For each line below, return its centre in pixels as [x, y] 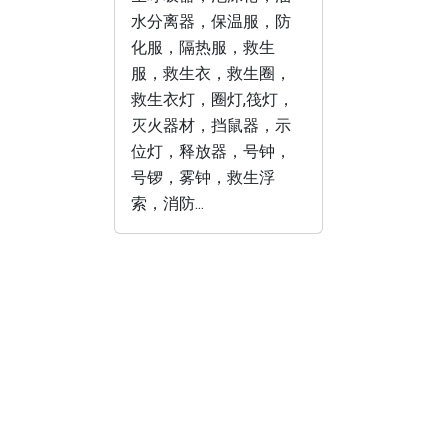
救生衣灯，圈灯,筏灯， [212, 99]
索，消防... [167, 203]
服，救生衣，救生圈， [211, 73]
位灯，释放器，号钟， [211, 151]
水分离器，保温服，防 [211, 21]
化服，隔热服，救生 [203, 47]
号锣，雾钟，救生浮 [203, 177]
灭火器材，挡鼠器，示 [211, 125]
